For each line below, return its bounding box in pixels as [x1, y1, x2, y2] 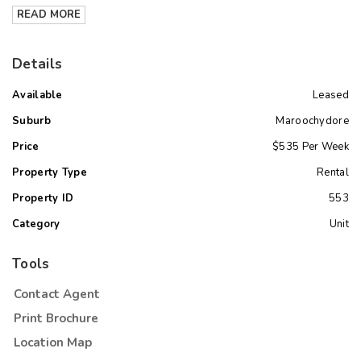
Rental [317, 165, 349, 180]
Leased [313, 88, 349, 102]
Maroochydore [276, 114, 349, 128]
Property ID [12, 191, 74, 205]
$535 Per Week [272, 139, 349, 154]
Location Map [14, 334, 92, 351]
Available [12, 88, 63, 102]
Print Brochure [14, 310, 98, 326]
